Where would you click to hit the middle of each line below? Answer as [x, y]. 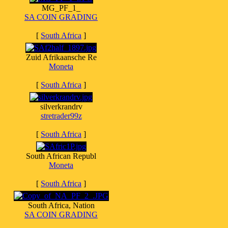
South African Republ [61, 156]
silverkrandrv [61, 107]
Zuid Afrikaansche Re [61, 57]
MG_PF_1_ [61, 8]
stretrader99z [61, 116]
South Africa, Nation [61, 205]
